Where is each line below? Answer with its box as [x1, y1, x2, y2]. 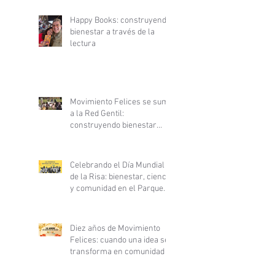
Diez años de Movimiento [70, 223, 160, 234]
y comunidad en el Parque [70, 183, 163, 194]
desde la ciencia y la [70, 131, 142, 142]
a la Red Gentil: [70, 108, 124, 119]
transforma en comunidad [70, 246, 165, 257]
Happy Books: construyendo [70, 15, 171, 26]
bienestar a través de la [70, 26, 155, 37]
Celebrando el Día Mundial [70, 160, 165, 171]
